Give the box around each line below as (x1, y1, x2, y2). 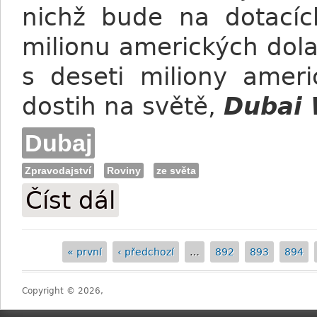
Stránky (22, 255, 87, 272)
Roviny (107, 165, 141, 176)
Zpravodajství (25, 165, 91, 176)
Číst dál (25, 186, 115, 214)
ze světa (156, 165, 196, 176)
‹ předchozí (117, 246, 174, 258)
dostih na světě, (22, 92, 224, 120)
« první (67, 246, 102, 258)
